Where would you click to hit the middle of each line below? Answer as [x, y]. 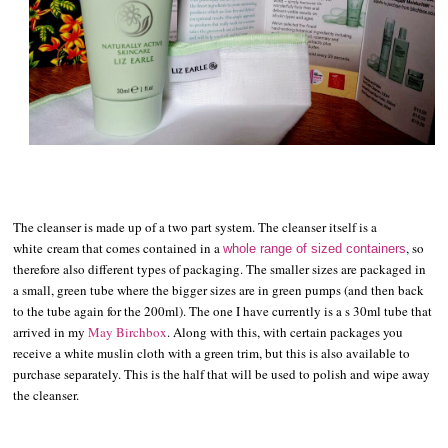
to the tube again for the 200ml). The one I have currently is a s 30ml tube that [223, 310]
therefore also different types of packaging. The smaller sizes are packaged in [220, 268]
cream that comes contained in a [135, 247]
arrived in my [51, 331]
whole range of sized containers [315, 248]
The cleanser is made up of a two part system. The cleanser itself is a [195, 226]
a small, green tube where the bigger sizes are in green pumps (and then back [219, 289]
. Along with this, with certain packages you [285, 331]
